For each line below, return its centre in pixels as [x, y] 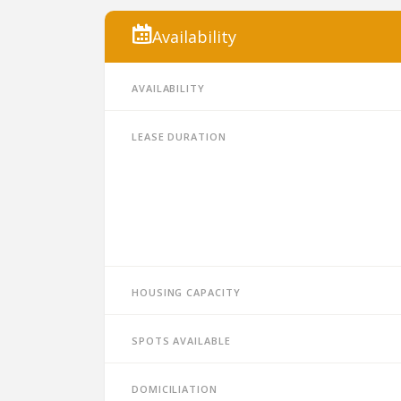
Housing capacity [186, 291]
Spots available [181, 339]
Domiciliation [175, 388]
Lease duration [179, 135]
